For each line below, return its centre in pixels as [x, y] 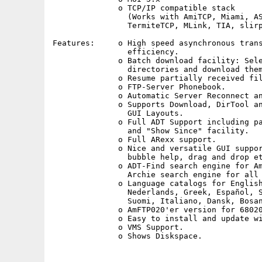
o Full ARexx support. [135, 139]
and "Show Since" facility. [151, 131]
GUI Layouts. [118, 113]
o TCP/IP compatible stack [144, 8]
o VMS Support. [118, 227]
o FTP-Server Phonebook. [139, 87]
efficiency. [116, 52]
